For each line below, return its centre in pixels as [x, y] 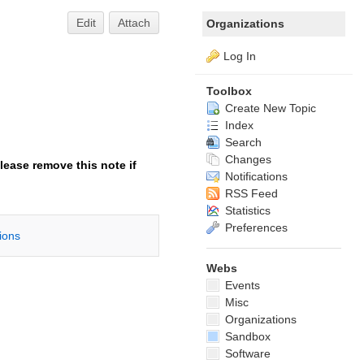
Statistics [246, 210]
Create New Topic [269, 108]
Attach [134, 23]
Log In [240, 56]
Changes [247, 159]
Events [241, 285]
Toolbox [229, 91]
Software [246, 353]
